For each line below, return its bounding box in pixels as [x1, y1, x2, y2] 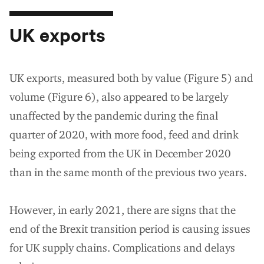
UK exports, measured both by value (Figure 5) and [9, 71, 253, 85]
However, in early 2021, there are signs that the [9, 203, 236, 217]
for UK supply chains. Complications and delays [9, 240, 235, 255]
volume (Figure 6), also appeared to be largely [9, 90, 228, 104]
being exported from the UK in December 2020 [9, 146, 231, 160]
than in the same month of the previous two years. [9, 165, 247, 179]
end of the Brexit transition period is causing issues [9, 222, 250, 236]
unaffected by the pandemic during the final [9, 108, 218, 123]
